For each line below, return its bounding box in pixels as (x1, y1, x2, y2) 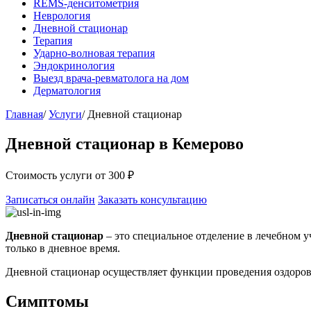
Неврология (33, 10, 90, 22)
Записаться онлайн (6, 193, 95, 205)
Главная (6, 108, 43, 120)
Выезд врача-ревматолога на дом (33, 72, 189, 84)
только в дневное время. (6, 242, 120, 254)
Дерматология (33, 85, 101, 96)
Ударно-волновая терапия (33, 47, 155, 59)
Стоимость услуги (6, 169, 95, 181)
